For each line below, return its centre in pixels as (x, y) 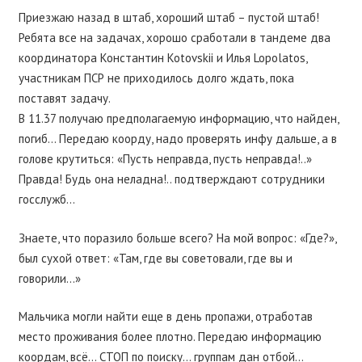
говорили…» (49, 278)
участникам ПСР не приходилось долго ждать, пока (156, 78)
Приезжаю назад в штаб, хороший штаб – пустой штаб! (168, 18)
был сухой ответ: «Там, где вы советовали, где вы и (155, 258)
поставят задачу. (64, 99)
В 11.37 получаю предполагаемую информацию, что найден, (178, 119)
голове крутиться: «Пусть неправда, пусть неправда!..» (165, 159)
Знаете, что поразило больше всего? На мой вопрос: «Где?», (177, 238)
